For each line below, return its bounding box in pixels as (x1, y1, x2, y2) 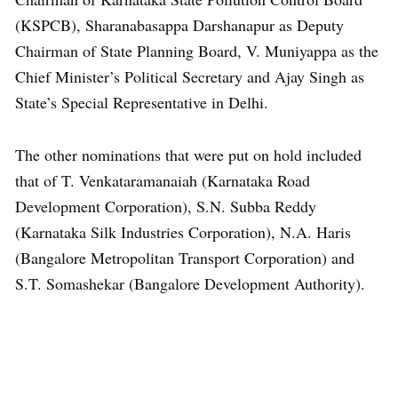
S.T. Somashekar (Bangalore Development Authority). (15, 273, 365, 294)
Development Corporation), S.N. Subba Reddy (15, 195, 316, 217)
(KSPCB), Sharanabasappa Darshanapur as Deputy (15, 14, 344, 36)
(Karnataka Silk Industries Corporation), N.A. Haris (15, 221, 351, 243)
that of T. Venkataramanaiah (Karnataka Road (15, 170, 310, 191)
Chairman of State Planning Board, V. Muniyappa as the (15, 40, 378, 61)
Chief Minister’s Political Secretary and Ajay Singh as (15, 66, 364, 87)
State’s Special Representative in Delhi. (15, 92, 268, 113)
